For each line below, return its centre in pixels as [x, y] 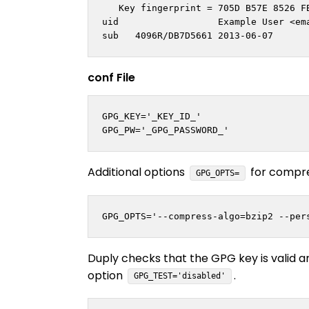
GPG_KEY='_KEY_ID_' [152, 117]
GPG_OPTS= [218, 173]
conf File [111, 78]
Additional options [138, 172]
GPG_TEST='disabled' [180, 276]
